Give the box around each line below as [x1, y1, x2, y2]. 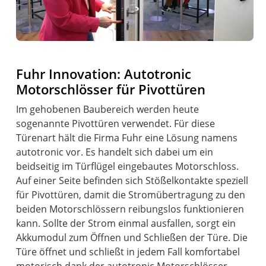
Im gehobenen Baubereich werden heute [16, 102, 199, 116]
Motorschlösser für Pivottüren [16, 80, 206, 99]
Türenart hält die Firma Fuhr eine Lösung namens [16, 131, 238, 144]
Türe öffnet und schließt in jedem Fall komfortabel [16, 245, 240, 258]
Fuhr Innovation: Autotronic [16, 64, 192, 83]
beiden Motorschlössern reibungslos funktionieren [16, 202, 245, 216]
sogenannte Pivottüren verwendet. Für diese [16, 116, 216, 130]
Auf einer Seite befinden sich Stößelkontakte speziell [16, 173, 249, 187]
